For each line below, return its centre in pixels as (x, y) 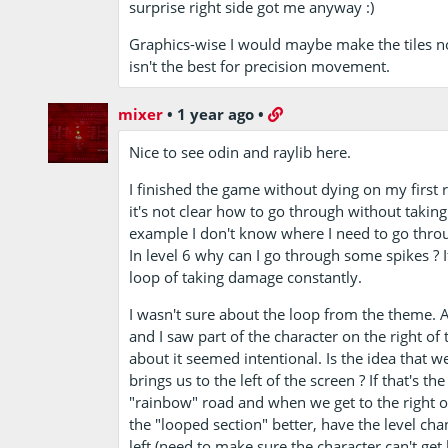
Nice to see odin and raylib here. (240, 151)
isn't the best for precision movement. (260, 65)
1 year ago (216, 113)
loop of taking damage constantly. (246, 276)
